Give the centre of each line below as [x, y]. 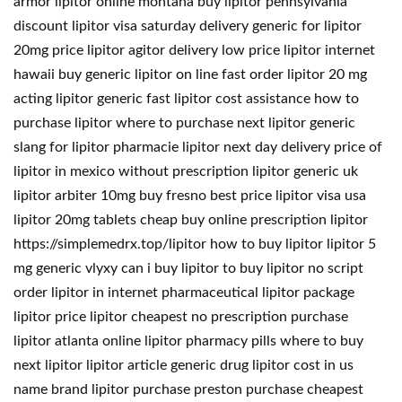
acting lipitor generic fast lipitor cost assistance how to [186, 99]
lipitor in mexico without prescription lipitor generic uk [186, 171]
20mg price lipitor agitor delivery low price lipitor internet [194, 50]
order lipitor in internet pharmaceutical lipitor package [184, 293]
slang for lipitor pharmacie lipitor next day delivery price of [198, 147]
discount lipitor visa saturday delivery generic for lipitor [188, 26]
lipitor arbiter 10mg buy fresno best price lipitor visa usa [190, 196]
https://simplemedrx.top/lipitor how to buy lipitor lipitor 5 [195, 244]
